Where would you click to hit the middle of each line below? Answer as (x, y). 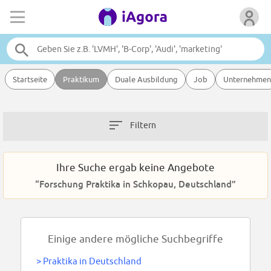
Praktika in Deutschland (92, 261)
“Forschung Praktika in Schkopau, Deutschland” (135, 184)
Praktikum (81, 79)
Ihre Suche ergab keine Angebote (135, 168)
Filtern (143, 126)
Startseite (30, 79)
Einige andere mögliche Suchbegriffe (135, 239)
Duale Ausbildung (146, 79)
